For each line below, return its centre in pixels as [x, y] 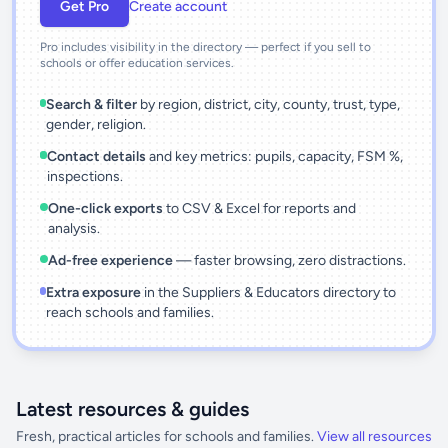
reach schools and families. [129, 312]
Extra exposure [93, 292]
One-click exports [105, 208]
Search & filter [92, 104]
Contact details [96, 156]
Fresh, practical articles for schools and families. [165, 436]
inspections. [84, 176]
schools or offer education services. [137, 63]
